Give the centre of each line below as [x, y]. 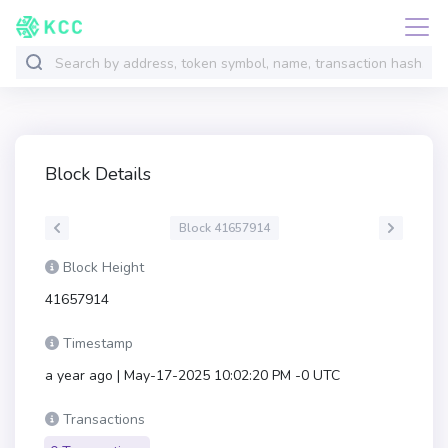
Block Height [103, 267]
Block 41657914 [224, 227]
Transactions [104, 419]
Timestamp [98, 343]
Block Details [98, 174]
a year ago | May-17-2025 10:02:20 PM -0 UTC [192, 375]
